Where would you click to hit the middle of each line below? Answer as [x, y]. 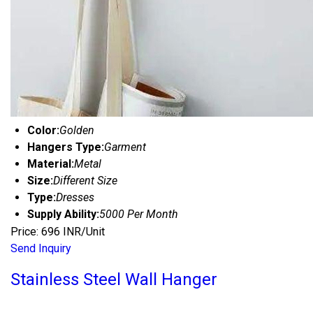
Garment [125, 147]
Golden [77, 131]
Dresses [75, 198]
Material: [51, 164]
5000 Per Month [139, 214]
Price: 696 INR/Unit [58, 232]
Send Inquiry [41, 249]
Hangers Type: [66, 147]
